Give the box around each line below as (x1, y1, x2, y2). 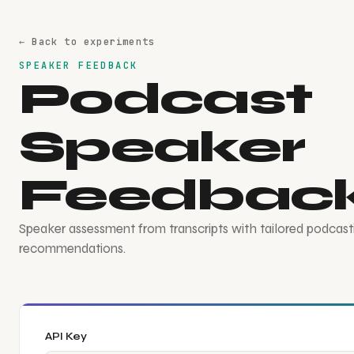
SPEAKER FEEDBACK (19, 59, 138, 72)
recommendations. (19, 240, 126, 257)
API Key (45, 330, 87, 343)
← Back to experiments (19, 36, 156, 48)
